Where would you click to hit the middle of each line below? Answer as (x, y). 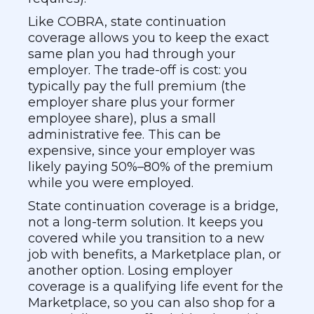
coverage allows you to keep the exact (149, 38)
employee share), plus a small (122, 118)
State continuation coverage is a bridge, (153, 206)
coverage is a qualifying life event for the (156, 287)
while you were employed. (111, 183)
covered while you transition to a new (146, 238)
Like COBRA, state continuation (127, 22)
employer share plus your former (131, 102)
